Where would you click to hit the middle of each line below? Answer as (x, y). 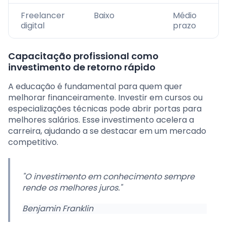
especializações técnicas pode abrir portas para (105, 109)
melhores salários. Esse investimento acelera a (101, 120)
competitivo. (33, 142)
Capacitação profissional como (83, 56)
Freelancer (43, 16)
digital (33, 26)
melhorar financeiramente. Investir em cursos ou (105, 98)
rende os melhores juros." (72, 188)
